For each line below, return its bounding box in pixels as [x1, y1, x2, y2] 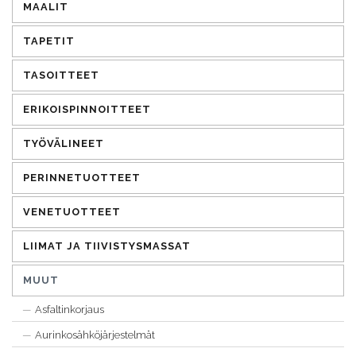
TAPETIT [22, 34, 75, 47]
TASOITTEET [22, 68, 99, 81]
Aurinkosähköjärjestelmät [35, 328, 156, 341]
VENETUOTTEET [22, 205, 121, 218]
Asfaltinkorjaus [35, 303, 105, 315]
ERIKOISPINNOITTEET [22, 103, 151, 115]
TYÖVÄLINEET [22, 137, 104, 149]
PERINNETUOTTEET [22, 171, 141, 184]
